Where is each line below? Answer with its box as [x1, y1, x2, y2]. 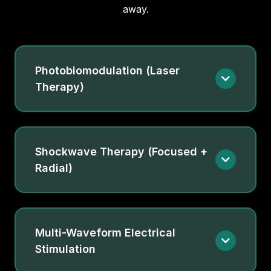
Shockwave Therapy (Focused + [35, 145, 207, 158]
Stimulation [35, 243, 96, 256]
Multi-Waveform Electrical [35, 226, 175, 240]
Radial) [35, 162, 73, 175]
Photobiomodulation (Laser [35, 64, 180, 77]
